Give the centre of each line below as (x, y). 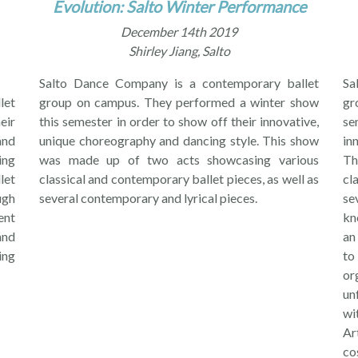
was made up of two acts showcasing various (179, 160)
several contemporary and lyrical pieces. (148, 198)
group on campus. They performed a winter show (179, 102)
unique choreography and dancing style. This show (179, 141)
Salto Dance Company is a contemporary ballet (179, 83)
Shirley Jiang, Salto (179, 51)
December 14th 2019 (179, 32)
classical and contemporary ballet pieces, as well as (179, 179)
